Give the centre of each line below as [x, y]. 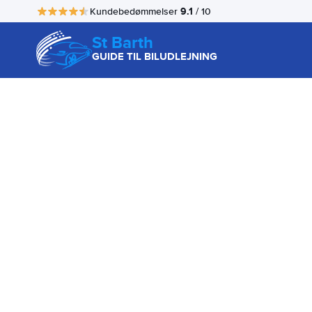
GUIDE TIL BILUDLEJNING [155, 56]
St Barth [123, 42]
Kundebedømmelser [135, 11]
